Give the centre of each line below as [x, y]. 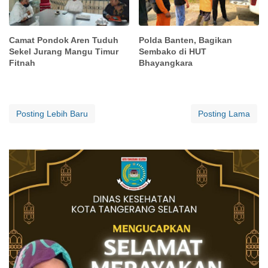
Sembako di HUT [173, 51]
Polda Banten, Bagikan [186, 40]
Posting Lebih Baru [52, 113]
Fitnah [22, 63]
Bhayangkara [166, 63]
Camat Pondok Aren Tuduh [64, 40]
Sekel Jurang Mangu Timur [64, 51]
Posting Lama [224, 113]
